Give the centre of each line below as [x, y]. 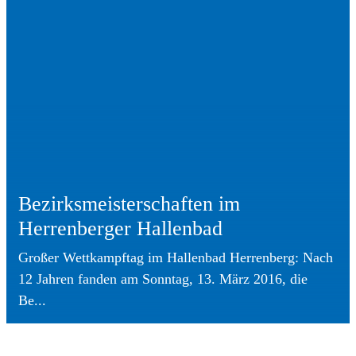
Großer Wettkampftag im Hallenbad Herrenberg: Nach [176, 257]
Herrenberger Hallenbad [120, 228]
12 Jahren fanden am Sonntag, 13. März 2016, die [163, 279]
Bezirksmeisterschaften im [129, 203]
